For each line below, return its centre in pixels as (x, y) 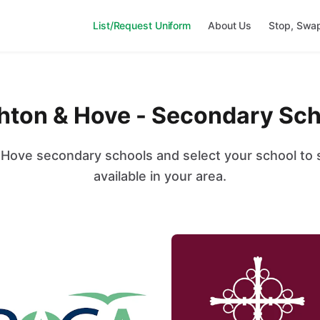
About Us (230, 25)
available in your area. (160, 176)
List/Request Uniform (142, 25)
